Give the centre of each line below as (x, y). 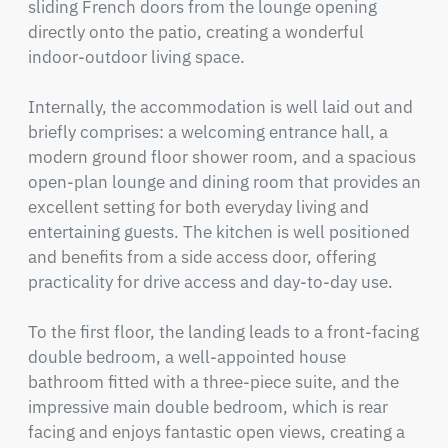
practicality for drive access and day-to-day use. (210, 282)
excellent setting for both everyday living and (198, 207)
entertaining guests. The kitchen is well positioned (218, 232)
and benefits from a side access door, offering (201, 257)
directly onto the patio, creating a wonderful (195, 32)
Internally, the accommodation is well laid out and (220, 107)
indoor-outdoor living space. (136, 57)
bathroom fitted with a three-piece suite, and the (213, 382)
